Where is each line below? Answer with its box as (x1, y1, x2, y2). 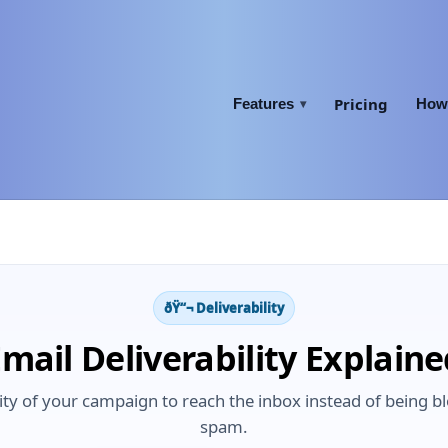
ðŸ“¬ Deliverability (164, 299, 284, 317)
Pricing (334, 94, 388, 114)
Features (233, 95, 294, 112)
